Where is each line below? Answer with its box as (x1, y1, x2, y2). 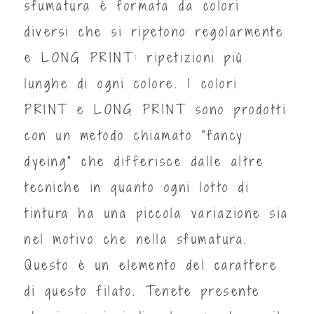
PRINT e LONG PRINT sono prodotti (25, 100, 287, 118)
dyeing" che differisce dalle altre (25, 151, 264, 170)
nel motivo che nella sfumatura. (25, 229, 249, 248)
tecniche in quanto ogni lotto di (25, 177, 250, 196)
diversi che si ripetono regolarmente (25, 22, 284, 41)
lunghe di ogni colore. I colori (25, 74, 238, 93)
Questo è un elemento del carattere (25, 255, 278, 274)
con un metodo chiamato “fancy (25, 125, 244, 144)
